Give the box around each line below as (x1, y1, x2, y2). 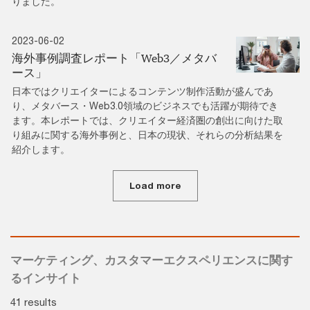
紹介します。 (12, 143, 70, 156)
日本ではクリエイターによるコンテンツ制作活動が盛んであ (12, 85, 273, 98)
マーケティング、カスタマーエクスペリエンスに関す (10, 253, 293, 268)
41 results (10, 295, 57, 309)
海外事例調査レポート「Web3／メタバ (12, 51, 217, 66)
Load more (129, 180, 181, 192)
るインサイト (10, 271, 81, 286)
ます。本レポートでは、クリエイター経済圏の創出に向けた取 (12, 114, 283, 127)
